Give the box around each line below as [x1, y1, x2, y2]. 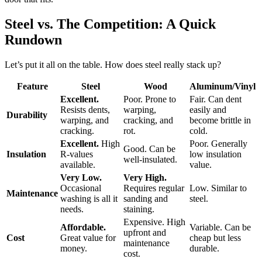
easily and [189, 104, 226, 115]
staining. [123, 204, 154, 214]
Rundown [5, 32, 62, 47]
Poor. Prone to [123, 94, 176, 104]
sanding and [123, 193, 168, 204]
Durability [6, 109, 47, 120]
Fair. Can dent [189, 94, 242, 104]
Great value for [60, 232, 116, 243]
